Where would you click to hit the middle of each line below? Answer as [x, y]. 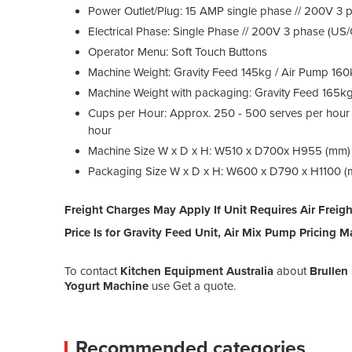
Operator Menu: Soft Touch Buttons [178, 51]
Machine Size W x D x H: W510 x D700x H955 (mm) [219, 150]
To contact [92, 271]
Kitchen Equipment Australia [197, 271]
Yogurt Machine [106, 286]
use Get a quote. [192, 286]
